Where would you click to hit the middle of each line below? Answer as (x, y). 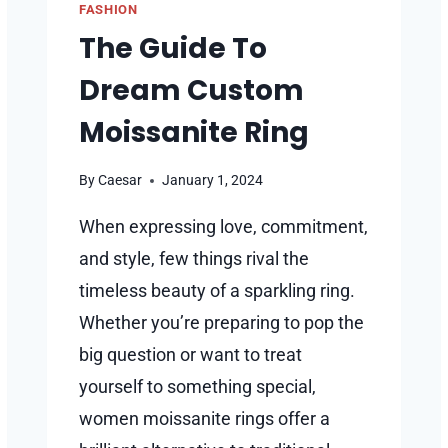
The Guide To (173, 48)
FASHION (108, 10)
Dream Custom (191, 90)
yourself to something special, (197, 387)
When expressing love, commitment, (223, 227)
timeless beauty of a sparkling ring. (217, 291)
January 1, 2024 (213, 181)
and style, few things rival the (194, 259)
